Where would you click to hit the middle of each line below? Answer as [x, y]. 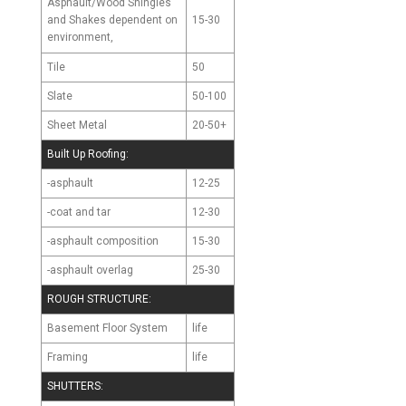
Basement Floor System [107, 328]
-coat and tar [79, 212]
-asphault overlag [90, 270]
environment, [80, 38]
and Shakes [78, 19]
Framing [68, 357]
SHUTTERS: [75, 387]
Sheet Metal [77, 125]
